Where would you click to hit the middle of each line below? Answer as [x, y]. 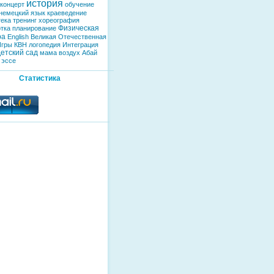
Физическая [79, 28]
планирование [34, 28]
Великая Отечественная [68, 37]
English [18, 37]
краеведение [67, 13]
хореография [59, 20]
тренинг [25, 20]
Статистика [39, 78]
